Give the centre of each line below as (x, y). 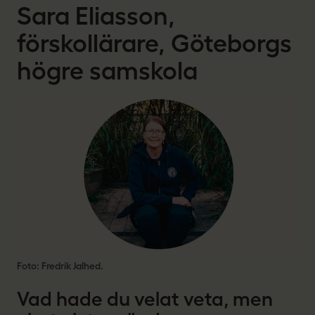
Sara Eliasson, (96, 15)
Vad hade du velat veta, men (145, 299)
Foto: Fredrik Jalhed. (60, 266)
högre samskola (107, 70)
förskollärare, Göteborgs (154, 43)
